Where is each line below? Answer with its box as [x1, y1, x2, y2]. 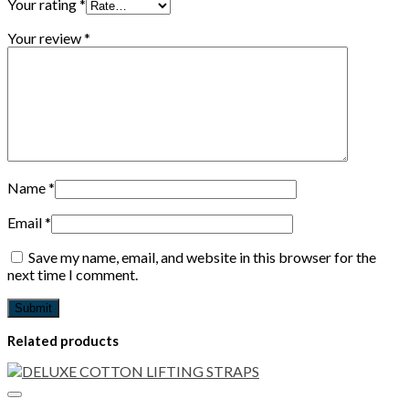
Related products [7, 331, 119, 349]
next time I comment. [7, 265, 138, 283]
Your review [7, 28, 84, 47]
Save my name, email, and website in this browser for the [28, 247, 376, 266]
